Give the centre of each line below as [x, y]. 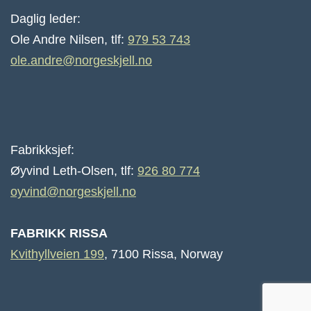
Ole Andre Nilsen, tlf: [69, 39]
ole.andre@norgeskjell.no [81, 60]
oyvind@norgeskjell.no [73, 192]
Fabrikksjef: [42, 150]
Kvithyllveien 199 [57, 254]
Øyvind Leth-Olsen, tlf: [74, 171]
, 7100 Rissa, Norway [163, 254]
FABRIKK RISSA [59, 234]
